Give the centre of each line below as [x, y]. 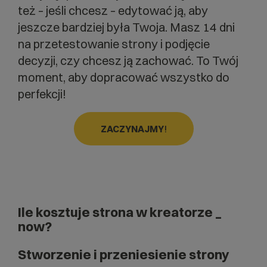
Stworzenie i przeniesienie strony [124, 254]
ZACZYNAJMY [132, 129]
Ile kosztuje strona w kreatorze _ [120, 212]
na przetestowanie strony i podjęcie [114, 44]
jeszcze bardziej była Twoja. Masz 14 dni [126, 27]
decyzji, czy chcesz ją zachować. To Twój [128, 60]
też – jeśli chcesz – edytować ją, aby [113, 10]
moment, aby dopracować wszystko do [124, 77]
